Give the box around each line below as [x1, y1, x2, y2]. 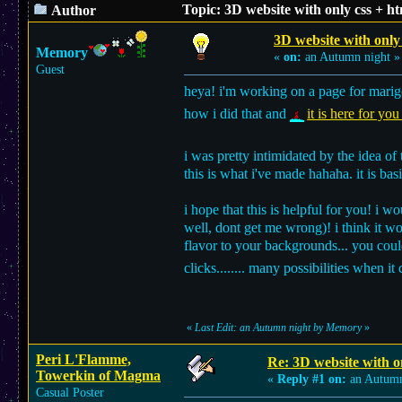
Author [48, 3, 96, 18]
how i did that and [184, 105, 290, 121]
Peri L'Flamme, [36, 352, 131, 367]
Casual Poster [36, 386, 104, 399]
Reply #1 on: [277, 372, 346, 386]
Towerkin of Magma [36, 368, 161, 383]
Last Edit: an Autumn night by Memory [195, 322, 362, 334]
